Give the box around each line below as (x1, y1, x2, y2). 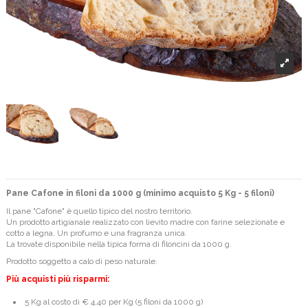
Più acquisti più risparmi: (6, 274, 109, 284)
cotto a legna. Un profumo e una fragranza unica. (6, 228, 187, 238)
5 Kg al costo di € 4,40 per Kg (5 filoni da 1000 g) (23, 296, 203, 307)
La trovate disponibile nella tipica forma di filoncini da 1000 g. (6, 239, 232, 249)
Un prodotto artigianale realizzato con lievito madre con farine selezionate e (6, 217, 285, 227)
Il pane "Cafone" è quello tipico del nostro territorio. (6, 206, 192, 216)
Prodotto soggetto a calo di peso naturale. (6, 256, 157, 267)
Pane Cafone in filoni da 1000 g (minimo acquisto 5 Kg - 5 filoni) (6, 188, 274, 199)
